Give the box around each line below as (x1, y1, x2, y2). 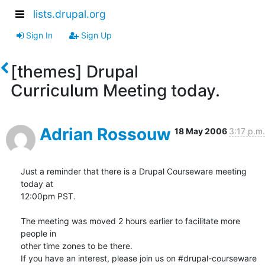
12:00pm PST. (21, 190, 76, 201)
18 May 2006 (174, 125, 229, 136)
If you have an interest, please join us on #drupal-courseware (21, 253, 257, 263)
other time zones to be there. (21, 240, 132, 251)
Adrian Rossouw (40, 124, 171, 144)
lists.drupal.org (33, 8, 106, 21)
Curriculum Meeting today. (10, 80, 220, 101)
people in (21, 228, 61, 238)
